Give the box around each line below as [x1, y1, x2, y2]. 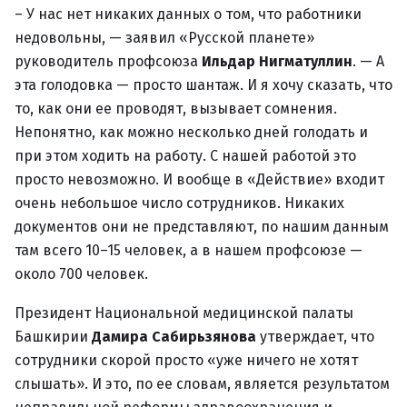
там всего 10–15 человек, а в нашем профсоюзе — [15, 242, 362, 259]
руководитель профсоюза [15, 53, 202, 70]
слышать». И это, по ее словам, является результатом [15, 375, 390, 392]
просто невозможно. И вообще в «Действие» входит [15, 171, 384, 188]
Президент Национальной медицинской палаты [15, 304, 353, 322]
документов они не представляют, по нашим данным [15, 218, 389, 235]
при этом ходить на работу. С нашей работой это [15, 147, 356, 164]
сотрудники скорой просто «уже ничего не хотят [15, 352, 358, 369]
